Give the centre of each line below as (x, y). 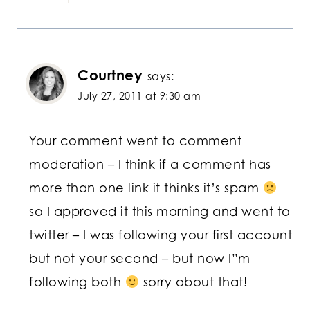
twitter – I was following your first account (161, 235)
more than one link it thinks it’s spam (146, 188)
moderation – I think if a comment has (150, 164)
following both (77, 282)
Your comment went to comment (135, 141)
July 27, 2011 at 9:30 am (139, 95)
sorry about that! (193, 282)
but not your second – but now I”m (140, 258)
